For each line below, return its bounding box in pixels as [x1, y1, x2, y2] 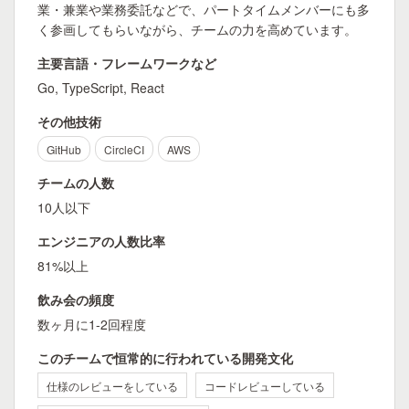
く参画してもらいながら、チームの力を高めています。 [37, 20, 357, 38]
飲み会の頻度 [37, 290, 114, 309]
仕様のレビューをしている [47, 378, 178, 393]
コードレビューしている [204, 378, 325, 393]
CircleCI [104, 142, 144, 157]
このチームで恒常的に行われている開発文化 [37, 349, 293, 367]
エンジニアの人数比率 [37, 232, 165, 250]
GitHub [47, 142, 81, 157]
